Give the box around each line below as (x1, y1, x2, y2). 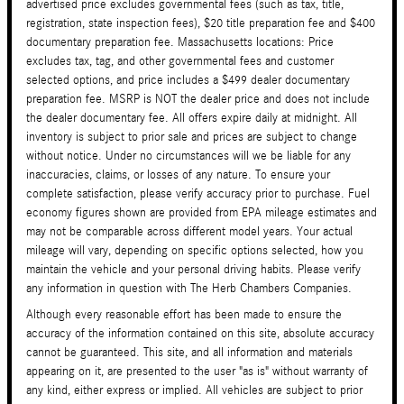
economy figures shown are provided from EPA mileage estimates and (26, 206, 377, 221)
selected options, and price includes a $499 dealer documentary (26, 73, 350, 88)
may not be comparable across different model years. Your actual (26, 225, 353, 240)
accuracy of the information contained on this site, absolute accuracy (26, 326, 374, 342)
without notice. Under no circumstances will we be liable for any (26, 149, 351, 164)
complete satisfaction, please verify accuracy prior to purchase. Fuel (26, 187, 370, 202)
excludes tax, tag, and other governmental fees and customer (26, 54, 334, 69)
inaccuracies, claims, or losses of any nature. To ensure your (26, 168, 330, 183)
